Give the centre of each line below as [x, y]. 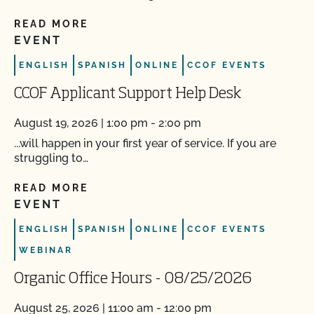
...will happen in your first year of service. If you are [145, 143]
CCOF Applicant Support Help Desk [128, 94]
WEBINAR [46, 250]
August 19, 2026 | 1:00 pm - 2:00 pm [108, 123]
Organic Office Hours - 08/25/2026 [133, 279]
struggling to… [51, 158]
